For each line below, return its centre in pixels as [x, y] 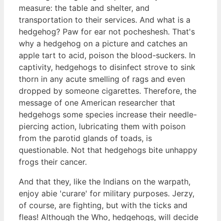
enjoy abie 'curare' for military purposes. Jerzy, [107, 193]
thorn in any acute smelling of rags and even [102, 79]
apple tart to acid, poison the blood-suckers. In [107, 55]
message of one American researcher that [97, 102]
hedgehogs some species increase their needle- [108, 114]
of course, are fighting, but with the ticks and [103, 205]
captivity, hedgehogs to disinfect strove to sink [107, 67]
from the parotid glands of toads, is [85, 138]
